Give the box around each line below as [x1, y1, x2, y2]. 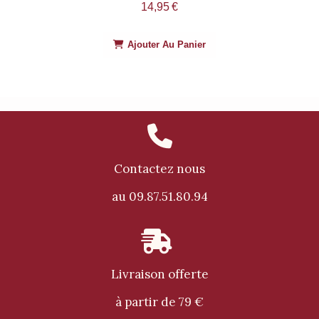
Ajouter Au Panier [127, 39, 206, 51]
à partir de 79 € [115, 294, 204, 310]
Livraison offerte [110, 266, 209, 283]
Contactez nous [114, 161, 205, 177]
